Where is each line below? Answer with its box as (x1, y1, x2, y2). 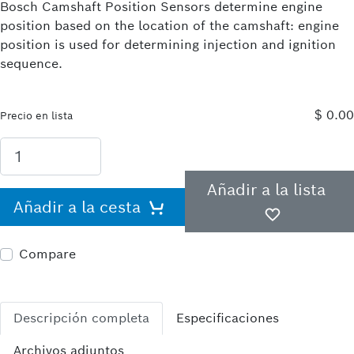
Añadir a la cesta (13, 197, 141, 218)
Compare (19, 246, 76, 263)
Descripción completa (13, 310, 149, 327)
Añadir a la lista (207, 179, 326, 201)
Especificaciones (176, 310, 279, 327)
